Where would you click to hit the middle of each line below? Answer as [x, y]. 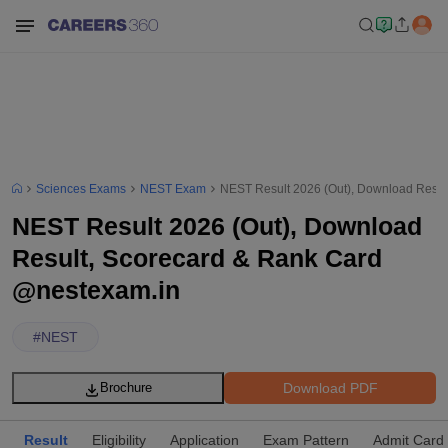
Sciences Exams [81, 189]
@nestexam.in [96, 290]
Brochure [126, 387]
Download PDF [330, 387]
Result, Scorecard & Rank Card [197, 258]
